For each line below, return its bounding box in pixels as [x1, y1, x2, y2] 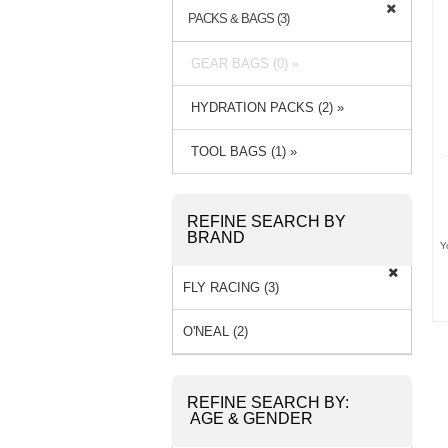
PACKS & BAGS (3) [188, 10, 289, 26]
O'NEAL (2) [183, 323, 248, 339]
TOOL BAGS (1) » [183, 143, 297, 159]
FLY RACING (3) [183, 279, 279, 295]
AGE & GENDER [190, 409, 313, 427]
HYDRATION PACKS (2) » [183, 99, 344, 115]
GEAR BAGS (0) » [183, 55, 299, 71]
